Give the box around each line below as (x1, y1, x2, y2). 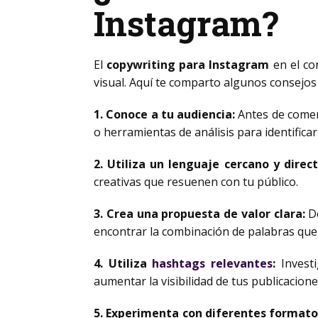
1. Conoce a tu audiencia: (94, 106, 235, 122)
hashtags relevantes (152, 256, 273, 271)
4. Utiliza (94, 256, 153, 271)
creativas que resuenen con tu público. (94, 174, 298, 190)
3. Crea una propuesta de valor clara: (94, 206, 305, 221)
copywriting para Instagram (106, 57, 270, 72)
